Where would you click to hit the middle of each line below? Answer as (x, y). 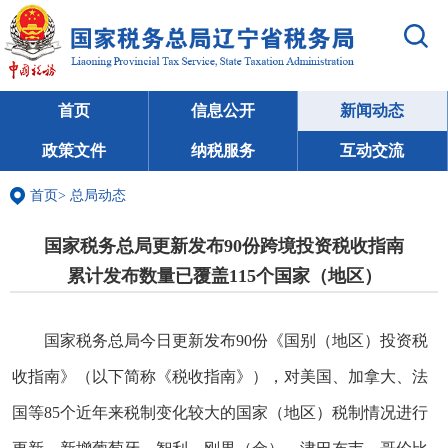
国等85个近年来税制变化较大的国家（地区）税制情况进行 (220, 412)
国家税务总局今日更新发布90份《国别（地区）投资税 (236, 340)
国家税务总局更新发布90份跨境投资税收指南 (224, 245)
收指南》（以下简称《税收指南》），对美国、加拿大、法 (220, 376)
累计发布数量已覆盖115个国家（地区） (224, 275)
